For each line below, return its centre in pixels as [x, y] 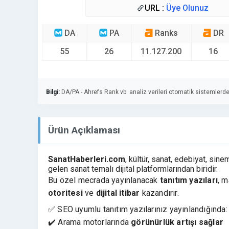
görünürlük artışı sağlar [177, 222]
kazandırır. [159, 193]
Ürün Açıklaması [84, 130]
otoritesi [65, 193]
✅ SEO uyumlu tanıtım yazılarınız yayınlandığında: [138, 210]
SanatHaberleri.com [87, 159]
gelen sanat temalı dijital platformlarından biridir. [133, 169]
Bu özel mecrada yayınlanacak [104, 180]
